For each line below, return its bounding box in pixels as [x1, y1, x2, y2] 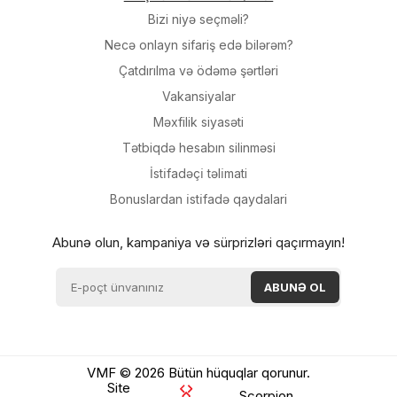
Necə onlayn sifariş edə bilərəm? [104, 37, 293, 52]
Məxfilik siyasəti [153, 114, 244, 129]
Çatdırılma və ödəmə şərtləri [119, 63, 278, 78]
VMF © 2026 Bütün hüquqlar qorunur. [87, 364, 310, 381]
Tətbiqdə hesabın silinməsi [121, 140, 276, 155]
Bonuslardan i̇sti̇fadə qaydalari [110, 191, 287, 206]
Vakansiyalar [161, 89, 236, 104]
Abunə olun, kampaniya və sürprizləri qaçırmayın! [52, 234, 345, 251]
